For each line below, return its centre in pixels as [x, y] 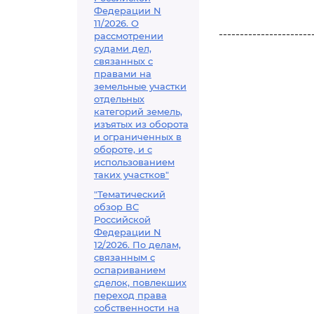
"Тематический [130, 194]
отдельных [119, 99]
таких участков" [131, 175]
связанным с [124, 257]
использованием [134, 162]
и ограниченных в [138, 137]
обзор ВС [116, 207]
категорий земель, [138, 111]
